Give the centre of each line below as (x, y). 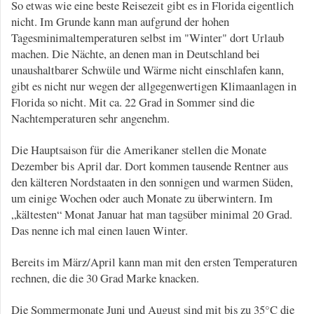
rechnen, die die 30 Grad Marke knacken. (105, 278)
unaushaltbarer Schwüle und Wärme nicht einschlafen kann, (148, 69)
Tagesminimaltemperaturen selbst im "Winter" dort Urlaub (148, 37)
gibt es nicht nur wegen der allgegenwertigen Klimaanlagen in (154, 86)
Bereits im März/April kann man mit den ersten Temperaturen (154, 261)
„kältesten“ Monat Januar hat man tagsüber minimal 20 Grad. (152, 214)
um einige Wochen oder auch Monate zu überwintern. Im (142, 198)
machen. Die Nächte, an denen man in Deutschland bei (136, 53)
